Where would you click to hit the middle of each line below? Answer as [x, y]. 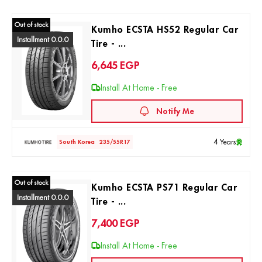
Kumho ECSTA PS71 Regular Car [164, 188]
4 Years [225, 142]
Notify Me [175, 111]
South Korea [77, 142]
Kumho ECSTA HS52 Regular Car [165, 30]
